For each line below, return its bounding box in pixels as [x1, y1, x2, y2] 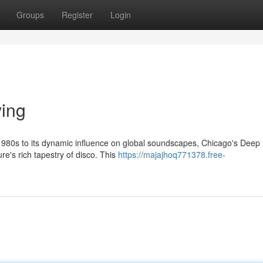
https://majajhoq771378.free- [118, 149, 225, 160]
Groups [16, 9, 44, 21]
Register [62, 9, 93, 21]
